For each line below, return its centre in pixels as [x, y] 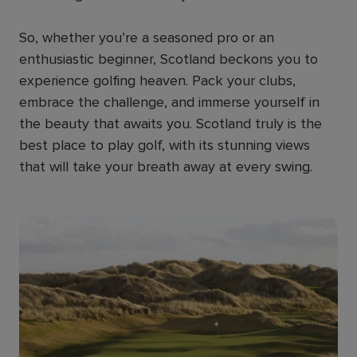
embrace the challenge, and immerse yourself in [169, 102]
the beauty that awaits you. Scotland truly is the [171, 124]
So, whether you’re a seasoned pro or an [147, 37]
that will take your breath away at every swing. [166, 167]
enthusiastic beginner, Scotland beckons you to [169, 59]
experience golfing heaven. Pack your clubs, [157, 80]
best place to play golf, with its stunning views [165, 145]
